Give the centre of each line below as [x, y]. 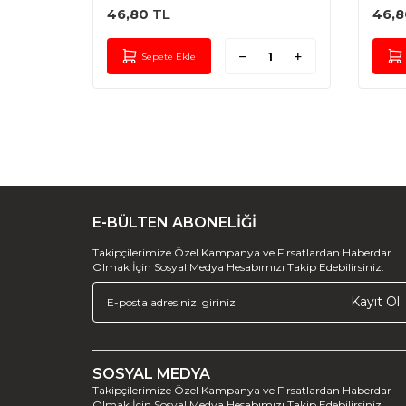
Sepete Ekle [169, 56]
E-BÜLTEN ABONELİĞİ [174, 222]
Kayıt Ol [375, 302]
